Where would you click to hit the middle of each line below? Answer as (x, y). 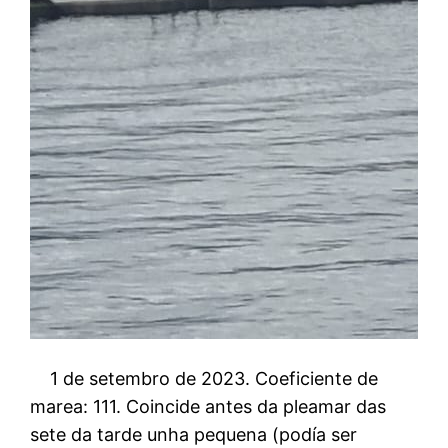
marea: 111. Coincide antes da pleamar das (208, 406)
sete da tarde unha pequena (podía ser (194, 434)
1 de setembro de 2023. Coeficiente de (204, 378)
